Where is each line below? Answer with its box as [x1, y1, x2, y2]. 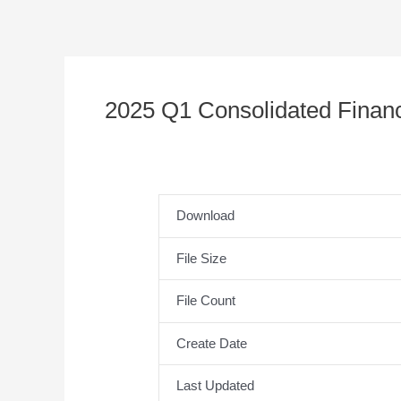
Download [175, 208, 235, 224]
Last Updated [175, 378, 254, 394]
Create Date [175, 335, 247, 351]
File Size [175, 250, 226, 266]
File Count [175, 293, 235, 309]
